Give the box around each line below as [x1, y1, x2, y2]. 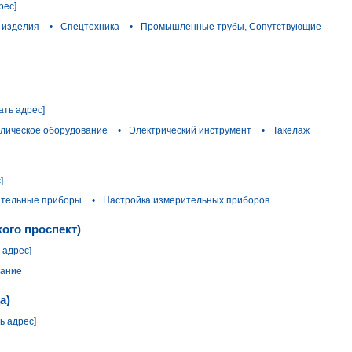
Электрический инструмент [129, 124, 251, 136]
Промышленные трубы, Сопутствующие [141, 20, 321, 32]
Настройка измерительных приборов [103, 195, 269, 207]
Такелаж [273, 124, 310, 136]
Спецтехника [60, 20, 119, 32]
